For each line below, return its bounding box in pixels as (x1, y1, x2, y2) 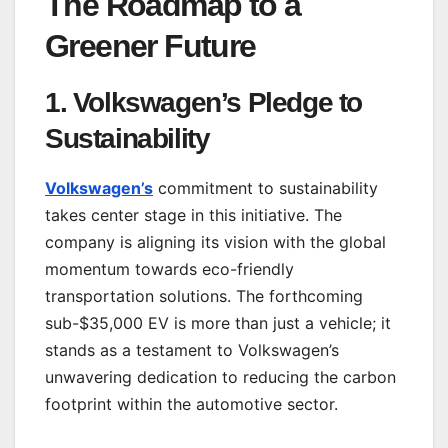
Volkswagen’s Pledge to (72, 86, 363, 118)
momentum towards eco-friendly (45, 258, 294, 279)
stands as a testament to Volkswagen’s (45, 339, 339, 360)
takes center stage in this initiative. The (45, 204, 342, 225)
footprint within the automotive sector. (45, 393, 338, 414)
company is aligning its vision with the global (45, 231, 386, 252)
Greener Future (45, 27, 256, 64)
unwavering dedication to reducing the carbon (45, 366, 396, 387)
